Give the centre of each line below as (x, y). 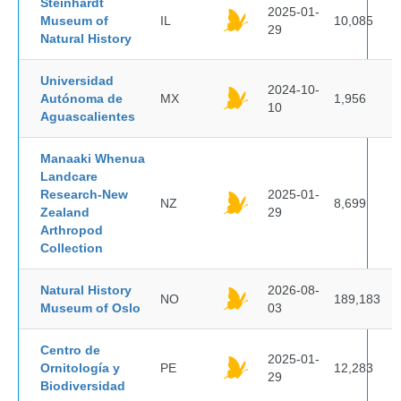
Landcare (69, 176)
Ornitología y (80, 368)
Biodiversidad (83, 386)
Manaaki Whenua (93, 158)
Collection (72, 248)
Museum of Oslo (90, 308)
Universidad (77, 81)
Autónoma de (81, 98)
